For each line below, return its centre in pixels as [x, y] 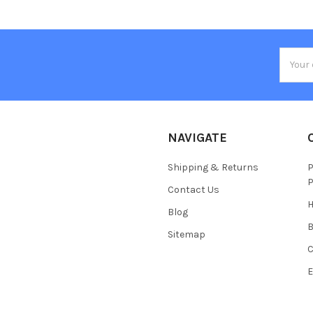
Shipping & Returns [213, 167]
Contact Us [194, 189]
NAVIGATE [197, 137]
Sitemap [187, 234]
